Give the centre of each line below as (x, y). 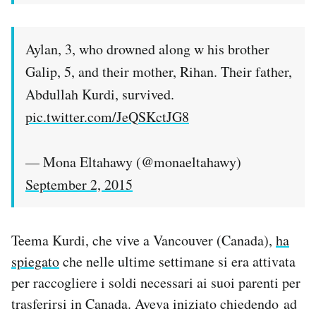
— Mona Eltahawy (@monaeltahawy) (133, 162)
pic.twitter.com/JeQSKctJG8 (107, 117)
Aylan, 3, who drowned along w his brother (147, 49)
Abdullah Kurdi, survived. (100, 95)
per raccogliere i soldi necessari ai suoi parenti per (156, 283)
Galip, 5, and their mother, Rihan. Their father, (159, 72)
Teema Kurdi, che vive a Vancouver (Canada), (144, 241)
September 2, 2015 (79, 185)
